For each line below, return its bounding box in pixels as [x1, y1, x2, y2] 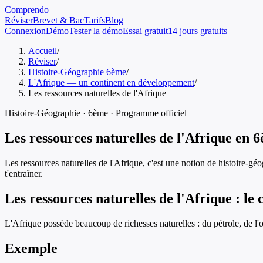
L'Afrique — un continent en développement [28, 77, 194, 87]
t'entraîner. [5, 168, 43, 178]
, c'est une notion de [143, 157, 218, 168]
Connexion [5, 26, 46, 36]
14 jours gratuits [168, 26, 227, 36]
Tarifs [84, 15, 105, 25]
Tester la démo [69, 26, 123, 36]
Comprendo [5, 5, 49, 15]
